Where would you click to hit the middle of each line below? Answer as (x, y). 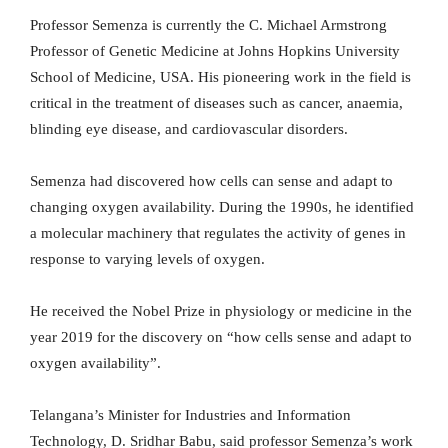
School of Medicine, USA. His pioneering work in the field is (220, 77)
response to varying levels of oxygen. (147, 259)
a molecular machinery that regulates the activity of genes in (218, 233)
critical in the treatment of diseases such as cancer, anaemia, (216, 103)
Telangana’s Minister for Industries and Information (190, 415)
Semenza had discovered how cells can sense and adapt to (211, 181)
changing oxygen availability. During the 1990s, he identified (222, 207)
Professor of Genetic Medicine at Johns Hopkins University (215, 51)
